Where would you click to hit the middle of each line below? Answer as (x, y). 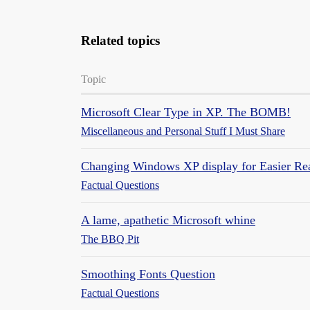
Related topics (120, 40)
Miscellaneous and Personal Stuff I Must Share (183, 131)
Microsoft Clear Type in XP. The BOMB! (186, 112)
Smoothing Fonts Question (148, 274)
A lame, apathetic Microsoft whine (168, 220)
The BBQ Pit (110, 239)
